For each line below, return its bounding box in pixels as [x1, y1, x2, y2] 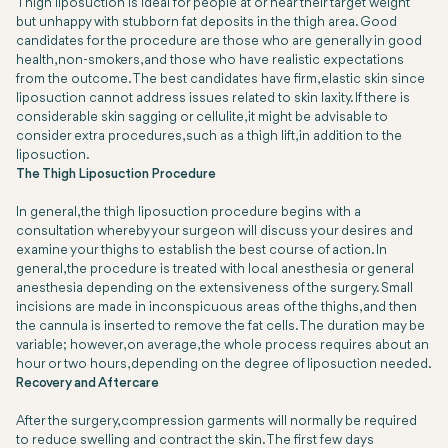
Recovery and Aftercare [16, 377, 159, 391]
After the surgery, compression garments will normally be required [16, 415, 417, 429]
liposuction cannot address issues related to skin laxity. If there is [16, 92, 410, 106]
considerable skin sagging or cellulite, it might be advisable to [16, 111, 388, 125]
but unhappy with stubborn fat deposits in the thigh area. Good [16, 16, 397, 30]
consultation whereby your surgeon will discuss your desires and [16, 225, 413, 239]
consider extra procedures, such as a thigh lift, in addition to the [16, 130, 402, 144]
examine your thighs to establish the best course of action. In [16, 244, 387, 258]
